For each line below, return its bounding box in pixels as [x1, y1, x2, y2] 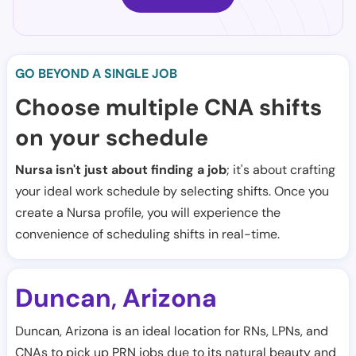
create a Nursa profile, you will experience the [15, 204, 281, 221]
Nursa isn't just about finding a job [15, 161, 226, 178]
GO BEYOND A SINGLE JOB [15, 65, 177, 82]
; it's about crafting [226, 161, 335, 178]
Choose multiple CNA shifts [15, 92, 322, 122]
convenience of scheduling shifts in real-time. [15, 226, 280, 242]
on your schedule [15, 122, 208, 153]
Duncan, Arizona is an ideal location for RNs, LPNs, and [15, 323, 328, 339]
